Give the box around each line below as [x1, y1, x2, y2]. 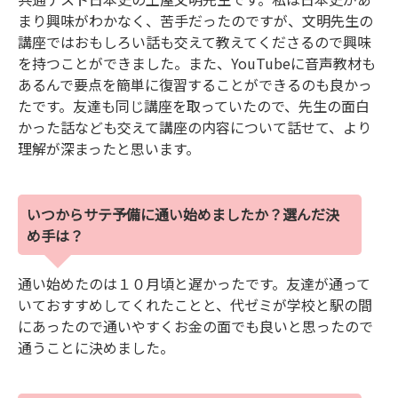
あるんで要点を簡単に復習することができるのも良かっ [18, 74, 372, 96]
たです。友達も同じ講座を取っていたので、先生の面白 [18, 95, 370, 117]
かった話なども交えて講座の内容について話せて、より [18, 116, 371, 139]
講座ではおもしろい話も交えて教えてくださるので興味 [18, 31, 371, 53]
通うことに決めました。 [18, 337, 174, 359]
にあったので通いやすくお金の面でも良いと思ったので [18, 315, 373, 338]
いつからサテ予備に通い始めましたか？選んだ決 [27, 203, 339, 226]
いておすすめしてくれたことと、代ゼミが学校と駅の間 [18, 294, 372, 316]
